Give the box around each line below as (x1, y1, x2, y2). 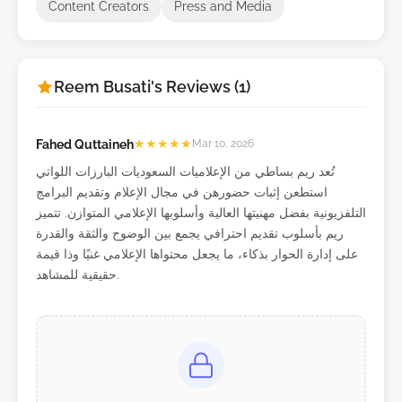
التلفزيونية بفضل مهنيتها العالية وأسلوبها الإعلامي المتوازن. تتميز (36, 204, 366, 220)
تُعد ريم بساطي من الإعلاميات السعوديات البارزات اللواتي (36, 162, 335, 179)
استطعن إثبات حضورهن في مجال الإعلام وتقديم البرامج (36, 183, 328, 199)
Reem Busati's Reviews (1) (54, 76, 250, 96)
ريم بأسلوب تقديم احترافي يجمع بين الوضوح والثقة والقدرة (36, 224, 344, 240)
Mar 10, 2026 (192, 136, 254, 150)
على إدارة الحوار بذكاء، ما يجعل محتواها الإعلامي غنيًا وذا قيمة (36, 245, 358, 261)
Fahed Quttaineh (36, 135, 134, 152)
